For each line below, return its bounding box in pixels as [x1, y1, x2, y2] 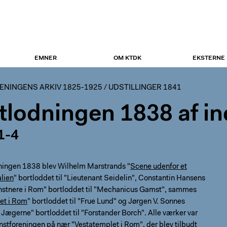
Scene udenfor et [130, 163, 187, 171]
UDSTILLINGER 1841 [108, 84, 181, 92]
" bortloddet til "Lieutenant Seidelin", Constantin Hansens [14, 175, 205, 182]
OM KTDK [113, 55, 141, 61]
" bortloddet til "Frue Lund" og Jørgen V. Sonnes [27, 198, 185, 206]
